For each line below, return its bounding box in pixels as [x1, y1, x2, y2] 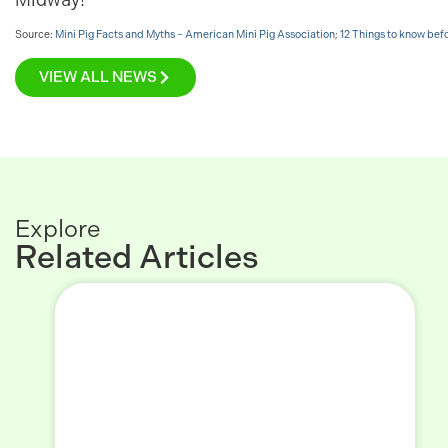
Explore [15, 214, 100, 243]
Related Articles [15, 237, 258, 276]
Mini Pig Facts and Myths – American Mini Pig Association [55, 28, 335, 42]
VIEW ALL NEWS [39, 67, 157, 86]
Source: [15, 28, 55, 42]
